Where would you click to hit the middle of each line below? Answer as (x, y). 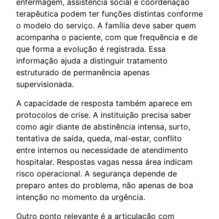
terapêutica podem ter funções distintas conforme (109, 13)
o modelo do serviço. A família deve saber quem (106, 25)
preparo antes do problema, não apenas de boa (105, 185)
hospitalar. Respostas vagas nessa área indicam (104, 162)
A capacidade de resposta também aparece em (104, 103)
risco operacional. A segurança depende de (97, 173)
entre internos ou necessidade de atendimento (102, 150)
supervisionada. (45, 84)
